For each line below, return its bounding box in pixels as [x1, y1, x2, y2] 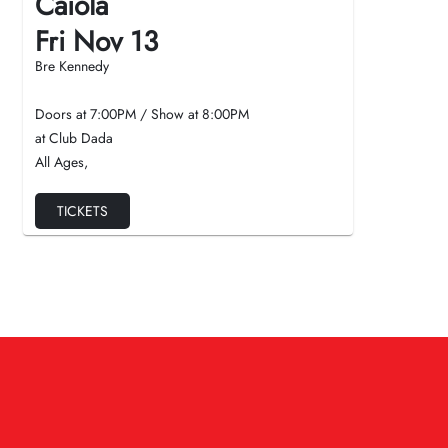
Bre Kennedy [35, 56, 109, 76]
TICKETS [57, 201, 108, 221]
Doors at [35, 104, 90, 124]
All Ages [35, 152, 84, 172]
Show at [151, 104, 202, 124]
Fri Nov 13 [35, 21, 158, 62]
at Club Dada [35, 128, 113, 148]
